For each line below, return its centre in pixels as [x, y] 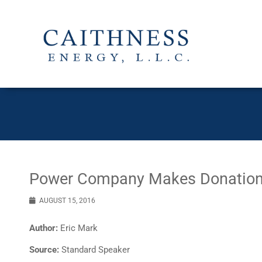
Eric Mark [78, 228]
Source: [44, 250]
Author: [44, 228]
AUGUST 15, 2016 [67, 201]
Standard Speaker [94, 250]
